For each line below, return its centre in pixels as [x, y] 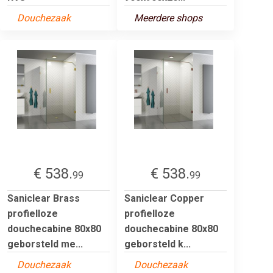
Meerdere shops [168, 18]
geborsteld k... [158, 244]
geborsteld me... [45, 244]
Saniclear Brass [44, 198]
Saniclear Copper [164, 198]
